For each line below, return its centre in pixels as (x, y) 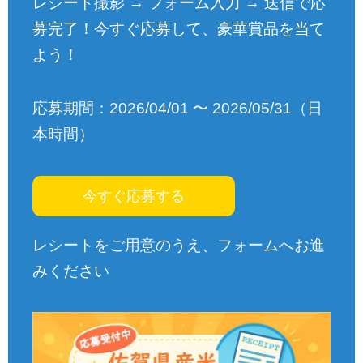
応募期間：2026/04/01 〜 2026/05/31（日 (177, 109)
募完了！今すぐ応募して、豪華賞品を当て (179, 29)
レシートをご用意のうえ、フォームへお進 (179, 245)
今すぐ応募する (134, 196)
